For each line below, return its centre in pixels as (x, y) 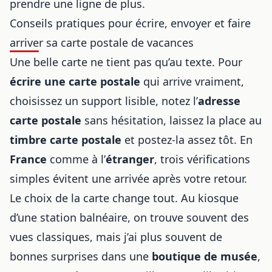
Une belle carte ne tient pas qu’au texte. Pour (126, 62)
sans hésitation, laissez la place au (172, 120)
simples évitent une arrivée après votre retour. (128, 178)
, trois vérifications (202, 159)
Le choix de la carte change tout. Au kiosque (124, 198)
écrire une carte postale (75, 81)
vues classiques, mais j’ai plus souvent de (116, 236)
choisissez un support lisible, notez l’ (104, 100)
